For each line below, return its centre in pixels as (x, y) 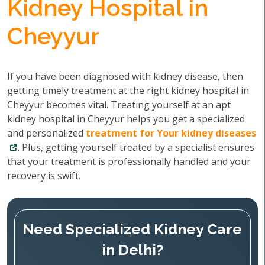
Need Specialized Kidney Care (132, 229)
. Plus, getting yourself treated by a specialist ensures (136, 147)
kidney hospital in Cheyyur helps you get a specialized (126, 119)
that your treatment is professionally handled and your (129, 161)
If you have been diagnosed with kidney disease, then (125, 76)
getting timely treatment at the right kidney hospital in (128, 91)
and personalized (46, 133)
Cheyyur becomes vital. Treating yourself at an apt (119, 105)
